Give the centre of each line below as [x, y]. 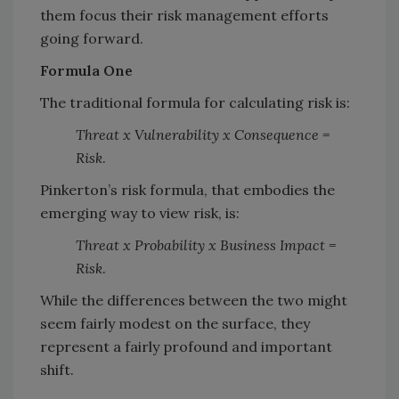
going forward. [92, 39]
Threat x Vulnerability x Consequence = [203, 135]
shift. [57, 370]
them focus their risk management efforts [184, 16]
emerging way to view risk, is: [140, 213]
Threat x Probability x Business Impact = [206, 245]
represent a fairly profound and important [186, 347]
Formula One [86, 71]
